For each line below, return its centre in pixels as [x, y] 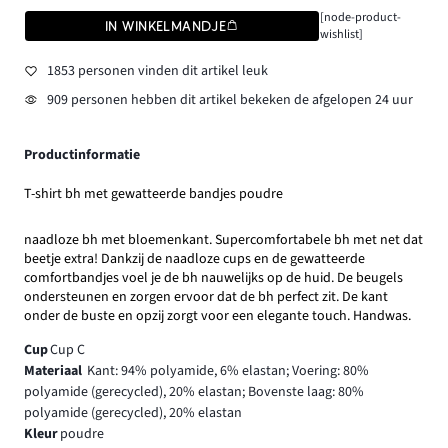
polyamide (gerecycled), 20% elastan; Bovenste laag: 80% [194, 391]
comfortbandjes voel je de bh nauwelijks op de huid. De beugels [213, 277]
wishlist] [341, 34]
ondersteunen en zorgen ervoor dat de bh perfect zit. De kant [206, 296]
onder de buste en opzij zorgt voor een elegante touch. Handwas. [217, 315]
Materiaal [54, 370]
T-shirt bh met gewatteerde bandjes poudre [153, 194]
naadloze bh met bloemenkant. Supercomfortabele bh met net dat [223, 239]
